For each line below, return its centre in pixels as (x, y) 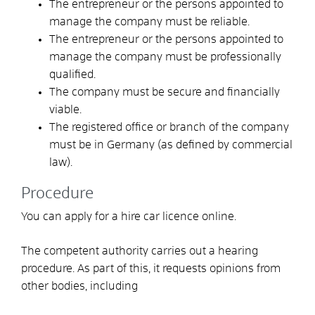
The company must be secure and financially (165, 92)
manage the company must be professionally (165, 57)
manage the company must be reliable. (149, 21)
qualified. (72, 74)
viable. (65, 109)
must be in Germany (102, 144)
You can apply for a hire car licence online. (129, 216)
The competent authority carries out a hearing (140, 251)
